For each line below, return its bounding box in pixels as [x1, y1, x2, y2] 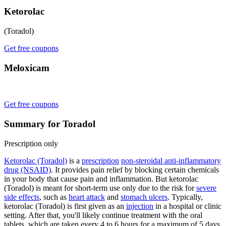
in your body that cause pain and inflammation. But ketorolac [4, 174, 198, 183]
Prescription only [4, 139, 58, 148]
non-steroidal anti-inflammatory [121, 156, 221, 165]
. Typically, [167, 192, 203, 201]
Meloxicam [4, 62, 49, 73]
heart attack [69, 192, 105, 201]
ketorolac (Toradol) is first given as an [4, 201, 126, 210]
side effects [4, 192, 39, 201]
